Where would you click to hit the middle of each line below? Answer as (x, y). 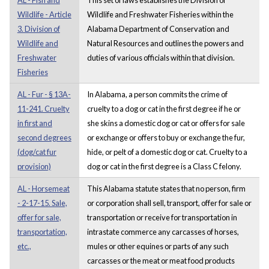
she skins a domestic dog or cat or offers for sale (166, 123)
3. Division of (38, 29)
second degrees (44, 137)
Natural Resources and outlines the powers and (165, 43)
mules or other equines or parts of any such (158, 246)
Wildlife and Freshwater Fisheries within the (160, 14)
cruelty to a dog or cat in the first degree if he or (164, 108)
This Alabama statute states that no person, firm (166, 188)
